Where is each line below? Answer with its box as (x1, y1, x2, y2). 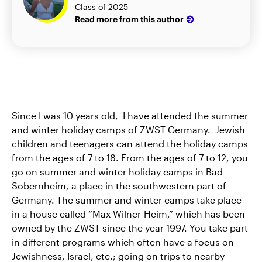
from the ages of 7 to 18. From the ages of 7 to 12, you (12, 152, 248, 163)
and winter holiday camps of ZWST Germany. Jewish (12, 124, 245, 135)
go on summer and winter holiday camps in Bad (12, 166, 223, 177)
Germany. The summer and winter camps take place (12, 194, 242, 205)
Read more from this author (75, 13, 184, 25)
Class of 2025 (75, 2, 128, 12)
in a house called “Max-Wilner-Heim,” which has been (12, 208, 245, 219)
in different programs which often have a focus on (12, 236, 234, 247)
